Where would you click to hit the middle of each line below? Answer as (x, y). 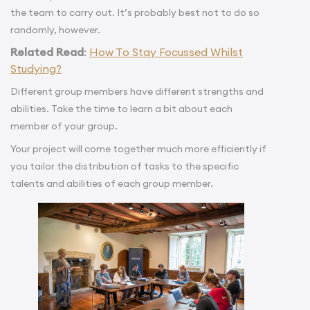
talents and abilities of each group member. (112, 183)
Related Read (47, 52)
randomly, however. (55, 29)
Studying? (36, 68)
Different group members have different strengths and (137, 91)
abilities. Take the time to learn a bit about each (121, 108)
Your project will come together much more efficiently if (138, 148)
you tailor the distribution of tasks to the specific (125, 166)
